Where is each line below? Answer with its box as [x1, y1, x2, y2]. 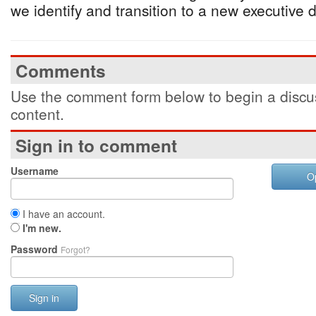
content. [11, 103, 64, 124]
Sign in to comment [16, 133, 177, 157]
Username [11, 164, 59, 178]
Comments [16, 59, 106, 83]
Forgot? [61, 243, 90, 255]
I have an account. [20, 207, 105, 221]
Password [11, 242, 61, 256]
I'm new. [23, 221, 61, 235]
